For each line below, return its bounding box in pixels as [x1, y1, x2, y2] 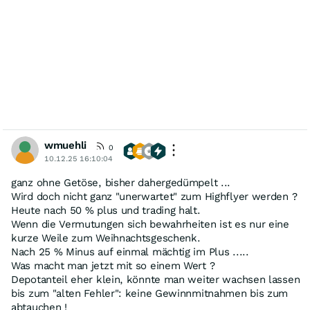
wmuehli [44, 139, 86, 152]
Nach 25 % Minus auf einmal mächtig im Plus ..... [11, 246, 249, 258]
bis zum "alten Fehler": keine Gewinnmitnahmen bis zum [11, 287, 289, 300]
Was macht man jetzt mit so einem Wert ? [11, 259, 215, 272]
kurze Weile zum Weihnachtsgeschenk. [11, 232, 201, 244]
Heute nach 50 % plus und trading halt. [11, 204, 201, 217]
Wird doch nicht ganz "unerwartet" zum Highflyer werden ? [11, 190, 298, 203]
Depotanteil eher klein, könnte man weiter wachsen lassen [11, 273, 300, 286]
